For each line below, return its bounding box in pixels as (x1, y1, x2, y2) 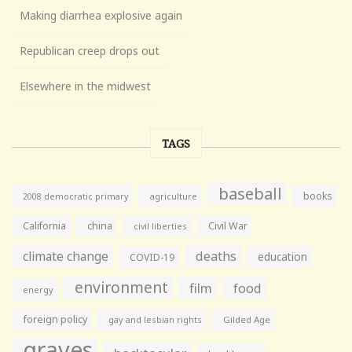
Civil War (208, 218, 247, 233)
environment (75, 276, 168, 298)
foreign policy (23, 312, 87, 326)
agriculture (149, 189, 197, 202)
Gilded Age (223, 313, 270, 325)
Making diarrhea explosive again (20, 7, 182, 23)
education (258, 248, 307, 264)
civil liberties (134, 219, 187, 232)
